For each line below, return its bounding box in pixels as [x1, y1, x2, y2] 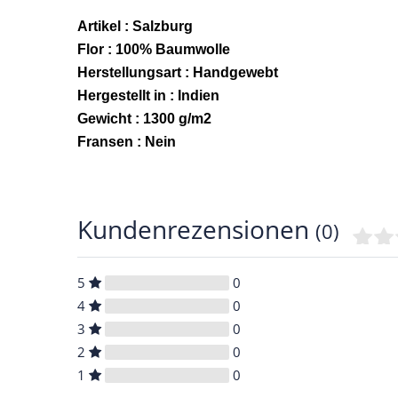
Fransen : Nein [77, 134, 176, 150]
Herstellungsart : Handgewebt [77, 65, 278, 81]
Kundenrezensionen [77, 212, 315, 247]
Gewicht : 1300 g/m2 [77, 111, 211, 127]
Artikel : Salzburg [77, 19, 193, 35]
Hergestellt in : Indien [77, 88, 219, 104]
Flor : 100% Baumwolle [77, 42, 230, 58]
